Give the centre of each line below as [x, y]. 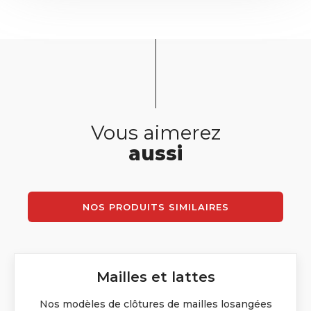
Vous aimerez [155, 133]
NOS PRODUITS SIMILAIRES [155, 207]
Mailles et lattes [155, 277]
